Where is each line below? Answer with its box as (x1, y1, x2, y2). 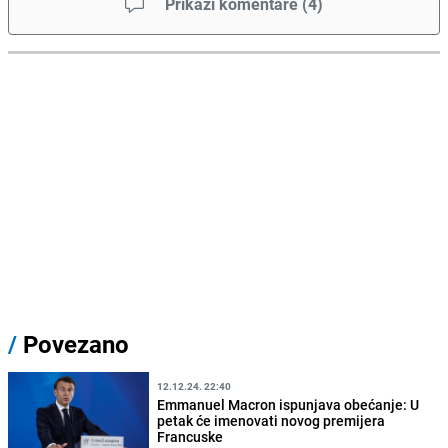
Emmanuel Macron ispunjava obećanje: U (157, 394, 420, 414)
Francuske (157, 426, 224, 446)
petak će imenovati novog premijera (157, 410, 386, 430)
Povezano (17, 328, 129, 361)
